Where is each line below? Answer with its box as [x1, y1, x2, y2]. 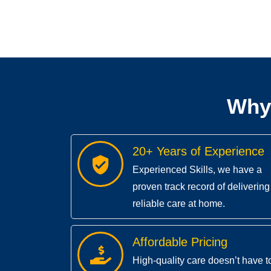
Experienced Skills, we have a [132, 165, 262, 175]
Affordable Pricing [132, 235, 227, 249]
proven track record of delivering [132, 181, 270, 192]
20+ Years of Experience [132, 145, 264, 158]
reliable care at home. [132, 198, 225, 209]
